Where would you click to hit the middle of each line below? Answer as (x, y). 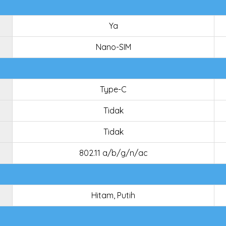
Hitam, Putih (113, 195)
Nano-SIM (113, 47)
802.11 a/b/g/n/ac (113, 153)
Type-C (113, 89)
